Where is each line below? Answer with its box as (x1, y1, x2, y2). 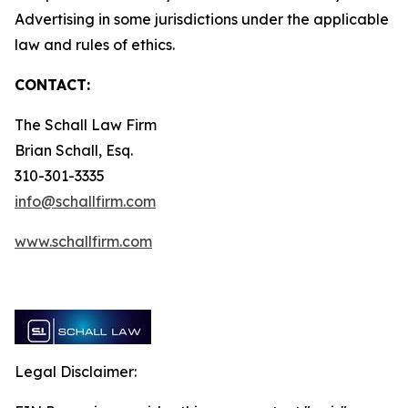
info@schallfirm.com (15, 192, 156, 210)
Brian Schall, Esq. (15, 141, 137, 159)
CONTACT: (15, 76, 90, 94)
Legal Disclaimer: (15, 362, 137, 381)
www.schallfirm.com (15, 232, 152, 250)
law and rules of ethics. (15, 36, 175, 54)
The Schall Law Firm (15, 116, 160, 134)
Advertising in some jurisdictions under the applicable (15, 10, 389, 28)
